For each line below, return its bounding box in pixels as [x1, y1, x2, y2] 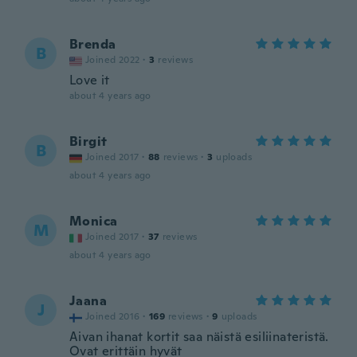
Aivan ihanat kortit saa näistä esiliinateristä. [69, 328, 329, 345]
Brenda [69, 36, 116, 53]
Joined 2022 [85, 53, 140, 66]
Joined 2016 [85, 310, 140, 323]
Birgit [69, 133, 108, 150]
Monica [69, 213, 118, 229]
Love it [69, 72, 110, 88]
